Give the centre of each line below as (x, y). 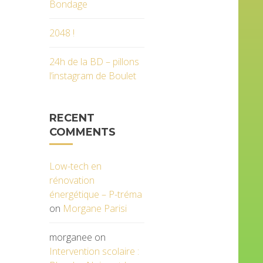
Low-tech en (75, 166)
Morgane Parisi (95, 208)
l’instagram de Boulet (92, 76)
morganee (70, 237)
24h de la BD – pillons (94, 62)
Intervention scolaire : (94, 251)
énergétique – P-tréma (95, 194)
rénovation (72, 180)
